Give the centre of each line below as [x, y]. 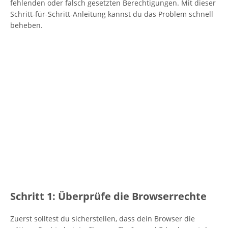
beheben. [26, 25]
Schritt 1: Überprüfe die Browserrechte [108, 196]
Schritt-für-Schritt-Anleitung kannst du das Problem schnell [112, 14]
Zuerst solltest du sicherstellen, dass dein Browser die [103, 219]
